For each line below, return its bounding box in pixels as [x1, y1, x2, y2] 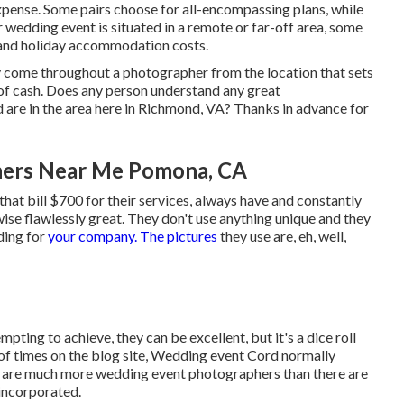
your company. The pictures [48, 226, 217, 244]
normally [279, 345, 335, 363]
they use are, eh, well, [217, 226, 346, 244]
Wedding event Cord [151, 345, 279, 363]
